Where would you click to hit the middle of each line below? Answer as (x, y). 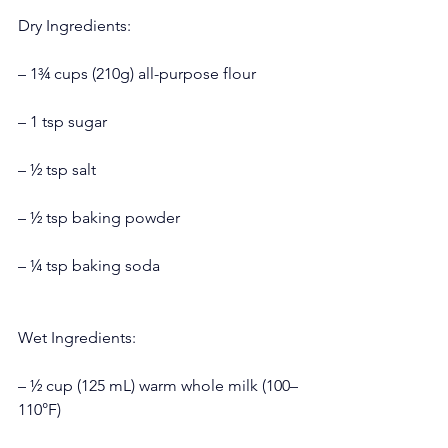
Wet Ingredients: (77, 337)
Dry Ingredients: (74, 25)
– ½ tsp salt (57, 169)
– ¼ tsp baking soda (89, 265)
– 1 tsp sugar (62, 121)
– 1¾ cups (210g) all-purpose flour (137, 73)
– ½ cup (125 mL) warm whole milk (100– (158, 385)
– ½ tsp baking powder (99, 217)
